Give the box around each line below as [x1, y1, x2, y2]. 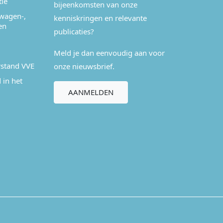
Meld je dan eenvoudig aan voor [54, 47, 165, 58]
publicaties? [54, 26, 94, 36]
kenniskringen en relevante [54, 12, 147, 23]
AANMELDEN [68, 87, 113, 98]
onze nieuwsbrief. [54, 61, 114, 71]
